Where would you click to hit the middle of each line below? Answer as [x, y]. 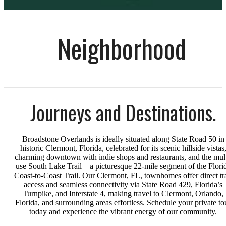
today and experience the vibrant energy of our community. [123, 212]
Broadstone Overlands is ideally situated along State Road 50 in [123, 139]
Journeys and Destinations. [123, 112]
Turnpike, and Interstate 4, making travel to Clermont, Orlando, [123, 194]
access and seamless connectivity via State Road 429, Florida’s [123, 185]
